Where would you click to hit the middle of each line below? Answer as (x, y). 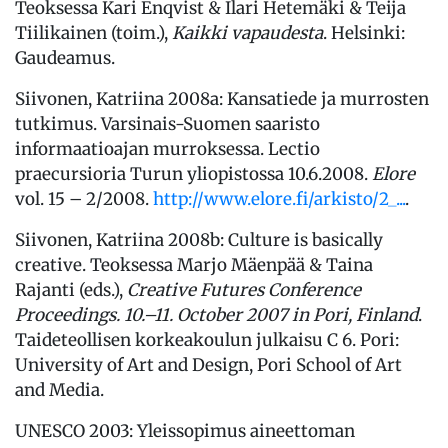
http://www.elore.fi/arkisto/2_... (279, 198)
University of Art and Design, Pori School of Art (208, 364)
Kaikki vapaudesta (247, 32)
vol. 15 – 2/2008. (84, 198)
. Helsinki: (364, 32)
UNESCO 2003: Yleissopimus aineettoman (185, 430)
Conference (314, 289)
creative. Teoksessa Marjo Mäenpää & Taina (194, 264)
